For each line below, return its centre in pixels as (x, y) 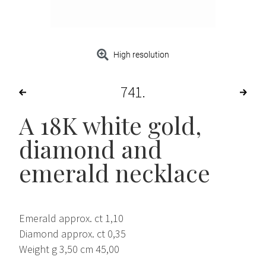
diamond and (91, 149)
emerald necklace (115, 173)
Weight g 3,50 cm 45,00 (69, 249)
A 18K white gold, (110, 125)
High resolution (142, 55)
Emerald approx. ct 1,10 (71, 218)
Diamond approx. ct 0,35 (72, 234)
